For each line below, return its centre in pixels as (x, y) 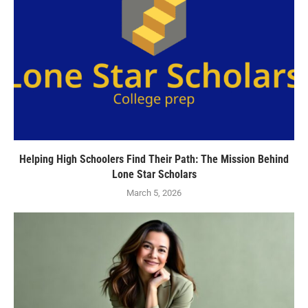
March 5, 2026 (154, 193)
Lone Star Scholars (154, 175)
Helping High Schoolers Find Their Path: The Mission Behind (154, 159)
